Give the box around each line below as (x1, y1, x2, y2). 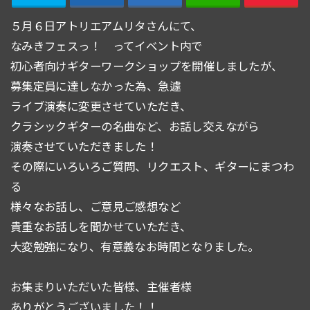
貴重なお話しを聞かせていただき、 (10, 220, 192, 233)
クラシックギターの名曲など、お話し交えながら (10, 120, 259, 133)
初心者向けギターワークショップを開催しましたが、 (10, 60, 283, 73)
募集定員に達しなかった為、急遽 (10, 80, 181, 93)
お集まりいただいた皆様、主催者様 (10, 280, 192, 293)
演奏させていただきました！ (10, 140, 158, 153)
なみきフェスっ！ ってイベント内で (10, 39, 203, 53)
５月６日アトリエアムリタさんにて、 (10, 19, 202, 33)
